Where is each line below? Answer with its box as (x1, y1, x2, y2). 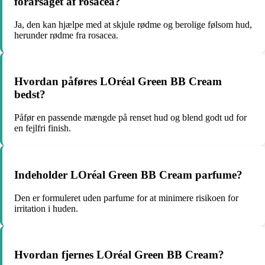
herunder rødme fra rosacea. (14, 30, 118, 40)
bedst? (14, 88, 46, 101)
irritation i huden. (14, 203, 78, 214)
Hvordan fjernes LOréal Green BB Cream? (14, 248, 224, 261)
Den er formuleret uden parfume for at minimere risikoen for (14, 192, 238, 203)
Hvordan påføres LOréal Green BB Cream (14, 75, 222, 88)
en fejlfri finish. (14, 123, 71, 134)
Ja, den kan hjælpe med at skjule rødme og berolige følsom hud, (14, 19, 252, 30)
